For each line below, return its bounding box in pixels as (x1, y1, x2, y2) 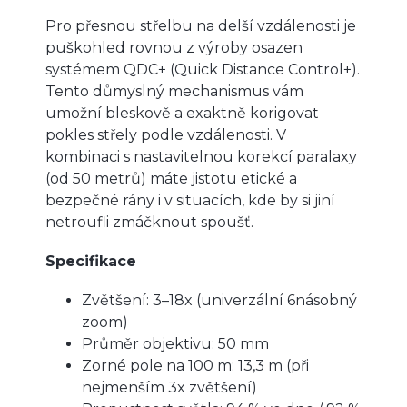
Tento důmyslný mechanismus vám (45, 82, 303, 100)
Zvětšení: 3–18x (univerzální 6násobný (82, 291, 357, 309)
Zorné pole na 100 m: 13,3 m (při (82, 356, 309, 374)
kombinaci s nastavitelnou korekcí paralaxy (45, 147, 357, 165)
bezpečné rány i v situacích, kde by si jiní (45, 191, 335, 209)
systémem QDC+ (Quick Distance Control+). (45, 60, 360, 78)
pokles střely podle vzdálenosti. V (45, 125, 286, 144)
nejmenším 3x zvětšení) (82, 378, 257, 396)
